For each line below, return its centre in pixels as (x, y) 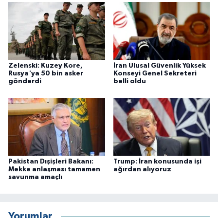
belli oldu (129, 82)
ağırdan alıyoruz (142, 170)
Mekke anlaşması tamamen (54, 170)
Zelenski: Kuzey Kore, (45, 66)
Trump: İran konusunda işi (157, 162)
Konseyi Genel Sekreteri (155, 74)
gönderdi (25, 82)
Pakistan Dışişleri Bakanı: (51, 162)
